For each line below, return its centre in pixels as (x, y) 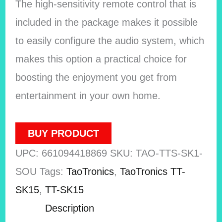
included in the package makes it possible (106, 22)
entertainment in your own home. (88, 95)
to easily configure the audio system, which (110, 40)
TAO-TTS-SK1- (169, 153)
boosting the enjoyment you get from (96, 77)
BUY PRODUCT (63, 133)
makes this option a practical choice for (101, 59)
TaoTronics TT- (152, 171)
